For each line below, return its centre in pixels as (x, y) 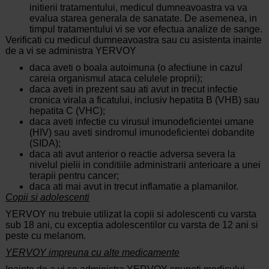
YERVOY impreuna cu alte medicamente (92, 253)
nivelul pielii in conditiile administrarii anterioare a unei (145, 165)
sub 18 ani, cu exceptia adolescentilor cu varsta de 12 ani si (131, 225)
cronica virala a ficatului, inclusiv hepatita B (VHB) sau (144, 100)
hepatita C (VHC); (67, 111)
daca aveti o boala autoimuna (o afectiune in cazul (136, 68)
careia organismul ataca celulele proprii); (116, 79)
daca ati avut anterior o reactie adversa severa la (132, 154)
